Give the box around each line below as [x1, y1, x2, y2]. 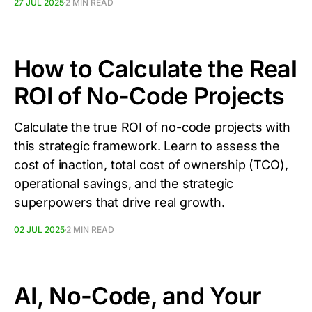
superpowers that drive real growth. [14, 195, 225, 210]
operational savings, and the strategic [14, 176, 234, 191]
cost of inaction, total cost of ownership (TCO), [14, 157, 288, 172]
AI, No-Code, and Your [14, 281, 262, 310]
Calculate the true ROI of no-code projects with [14, 120, 290, 134]
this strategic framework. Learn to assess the [14, 139, 280, 153]
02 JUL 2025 [14, 224, 65, 235]
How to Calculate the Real [14, 54, 297, 83]
